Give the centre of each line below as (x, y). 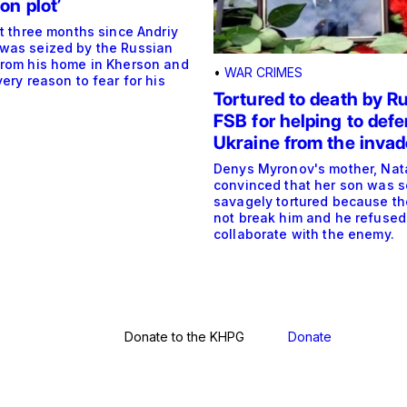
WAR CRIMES (263, 72)
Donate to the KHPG (184, 336)
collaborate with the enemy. (304, 233)
